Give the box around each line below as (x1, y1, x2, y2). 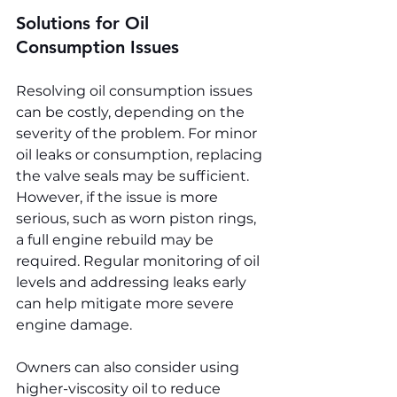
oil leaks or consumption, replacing (16, 145, 266, 163)
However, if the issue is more (16, 188, 222, 206)
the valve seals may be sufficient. (16, 167, 253, 184)
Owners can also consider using (16, 358, 243, 376)
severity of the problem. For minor (16, 124, 261, 142)
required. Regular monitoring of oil (16, 252, 263, 269)
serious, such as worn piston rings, (16, 209, 260, 227)
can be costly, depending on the (16, 103, 248, 121)
